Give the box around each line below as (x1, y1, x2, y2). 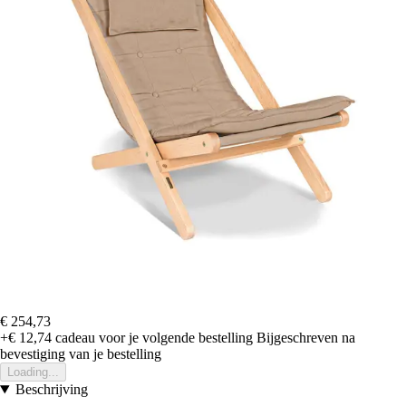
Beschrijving (14, 382, 88, 398)
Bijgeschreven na (256, 330, 355, 346)
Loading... (7, 365, 59, 380)
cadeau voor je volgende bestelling (52, 330, 253, 346)
